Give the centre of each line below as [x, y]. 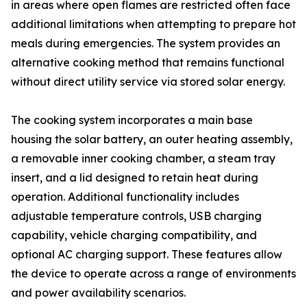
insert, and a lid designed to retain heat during [135, 177]
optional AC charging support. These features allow [147, 254]
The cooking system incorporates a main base [132, 120]
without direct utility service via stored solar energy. [148, 82]
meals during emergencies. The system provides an [146, 43]
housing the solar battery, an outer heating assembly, [152, 139]
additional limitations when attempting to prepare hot [153, 24]
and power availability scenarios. [98, 293]
